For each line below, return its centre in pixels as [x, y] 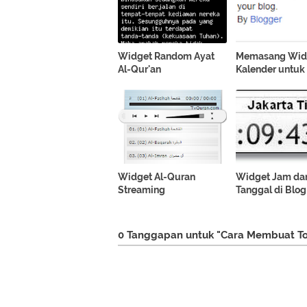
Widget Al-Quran [157, 176]
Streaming [142, 189]
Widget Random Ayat [166, 56]
